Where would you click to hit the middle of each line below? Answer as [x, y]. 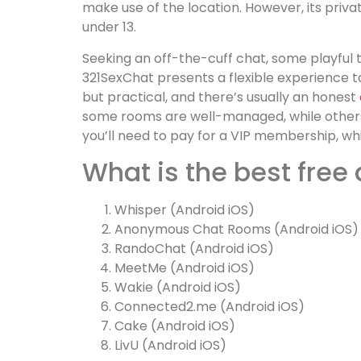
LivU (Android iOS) [170, 346]
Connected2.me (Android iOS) [210, 307]
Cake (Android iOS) [175, 326]
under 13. [109, 27]
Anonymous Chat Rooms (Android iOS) [237, 230]
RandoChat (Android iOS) [194, 249]
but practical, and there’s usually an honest [221, 97]
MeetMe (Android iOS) [185, 268]
